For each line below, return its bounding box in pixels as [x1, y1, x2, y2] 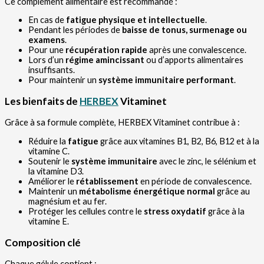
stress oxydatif [144, 206, 206, 216]
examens [28, 35, 65, 45]
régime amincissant [65, 55, 144, 65]
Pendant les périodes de [28, 25, 122, 35]
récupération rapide [65, 45, 147, 55]
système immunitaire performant [98, 75, 234, 85]
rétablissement [76, 176, 138, 186]
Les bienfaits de [5, 95, 80, 108]
